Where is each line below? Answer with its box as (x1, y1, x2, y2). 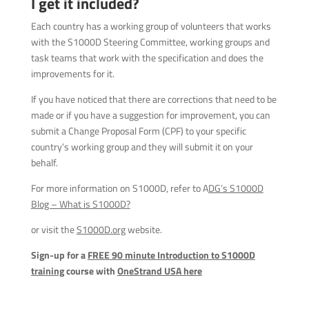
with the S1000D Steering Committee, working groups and (30, 34, 270, 49)
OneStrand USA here (117, 263, 202, 278)
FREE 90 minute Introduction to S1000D (87, 248, 255, 262)
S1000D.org (76, 222, 126, 237)
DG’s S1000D (208, 181, 263, 195)
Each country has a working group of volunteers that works (30, 19, 271, 33)
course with (66, 263, 117, 278)
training (30, 263, 64, 278)
